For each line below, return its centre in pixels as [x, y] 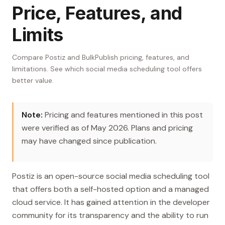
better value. [33, 81]
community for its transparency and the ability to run [110, 215]
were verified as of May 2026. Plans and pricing [107, 128]
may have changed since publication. [89, 141]
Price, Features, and [97, 13]
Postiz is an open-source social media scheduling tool [111, 176]
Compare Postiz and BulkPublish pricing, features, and [101, 58]
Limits [38, 35]
